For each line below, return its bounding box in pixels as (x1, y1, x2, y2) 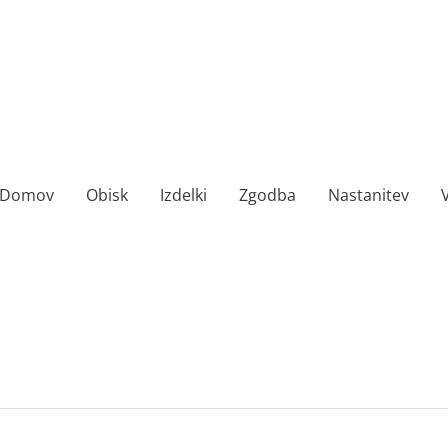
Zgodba (239, 184, 296, 206)
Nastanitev (328, 184, 409, 206)
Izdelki (160, 184, 207, 206)
